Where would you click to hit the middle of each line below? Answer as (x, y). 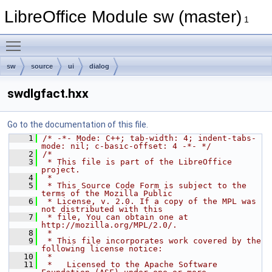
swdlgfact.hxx (48, 93)
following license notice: (102, 249)
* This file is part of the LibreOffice (137, 162)
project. (61, 170)
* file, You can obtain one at (115, 217)
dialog (99, 66)
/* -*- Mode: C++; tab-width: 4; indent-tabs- (149, 138)
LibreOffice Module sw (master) (123, 17)
